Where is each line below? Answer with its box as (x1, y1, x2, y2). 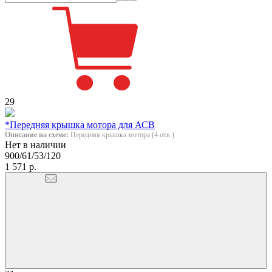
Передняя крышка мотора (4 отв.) (69, 130, 174, 139)
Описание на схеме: (5, 130, 69, 139)
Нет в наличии (5, 139, 66, 150)
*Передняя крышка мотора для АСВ (5, 119, 155, 130)
